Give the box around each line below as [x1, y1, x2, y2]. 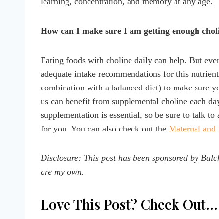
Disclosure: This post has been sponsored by [41, 153, 201, 163]
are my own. [41, 166, 84, 176]
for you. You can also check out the [41, 123, 169, 133]
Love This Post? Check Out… [41, 195, 218, 213]
